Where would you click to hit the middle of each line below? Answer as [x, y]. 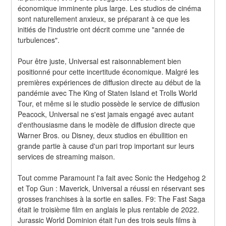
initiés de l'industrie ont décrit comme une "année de [101, 29]
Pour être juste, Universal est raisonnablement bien [100, 61]
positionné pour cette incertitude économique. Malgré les [108, 71]
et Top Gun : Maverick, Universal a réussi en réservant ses [111, 188]
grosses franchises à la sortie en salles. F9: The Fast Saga [112, 199]
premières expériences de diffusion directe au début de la [109, 82]
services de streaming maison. [67, 156]
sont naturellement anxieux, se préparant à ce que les [104, 18]
